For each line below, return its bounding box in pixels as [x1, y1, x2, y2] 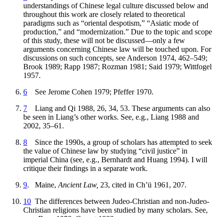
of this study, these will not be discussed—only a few [23, 36, 185, 45]
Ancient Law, [58, 181, 98, 189]
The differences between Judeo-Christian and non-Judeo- [31, 197, 209, 205]
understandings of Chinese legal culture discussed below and [23, 1, 208, 10]
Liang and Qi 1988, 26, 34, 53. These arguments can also [27, 104, 210, 112]
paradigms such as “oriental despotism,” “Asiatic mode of [23, 19, 199, 27]
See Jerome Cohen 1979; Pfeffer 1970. [27, 88, 154, 96]
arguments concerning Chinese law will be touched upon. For [23, 45, 211, 53]
